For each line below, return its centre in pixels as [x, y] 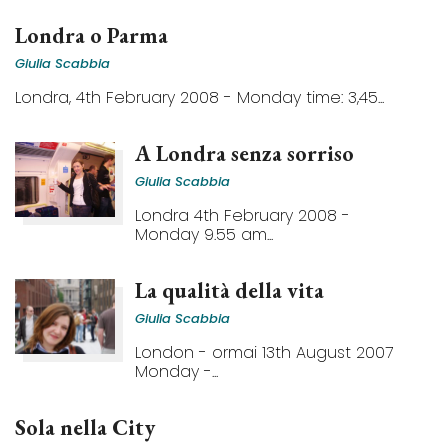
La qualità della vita [229, 290]
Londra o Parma [91, 35]
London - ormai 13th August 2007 [264, 352]
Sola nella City [85, 427]
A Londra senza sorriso [244, 153]
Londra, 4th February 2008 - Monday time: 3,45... [199, 97]
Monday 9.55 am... [204, 234]
